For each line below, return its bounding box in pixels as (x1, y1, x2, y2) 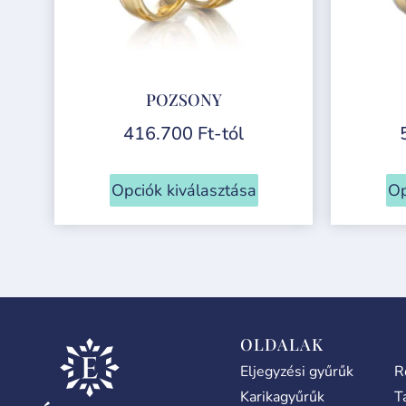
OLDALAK (240, 333, 324, 355)
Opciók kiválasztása (111, 179, 256, 201)
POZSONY (145, 88, 222, 111)
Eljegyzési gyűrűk (240, 361, 354, 382)
